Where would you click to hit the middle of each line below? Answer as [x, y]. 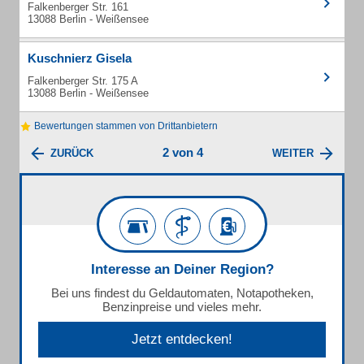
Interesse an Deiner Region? [182, 270]
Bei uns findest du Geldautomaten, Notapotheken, [182, 293]
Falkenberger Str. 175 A [83, 81]
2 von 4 [182, 153]
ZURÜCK [72, 154]
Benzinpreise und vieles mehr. [182, 307]
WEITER [293, 154]
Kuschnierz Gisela [80, 58]
